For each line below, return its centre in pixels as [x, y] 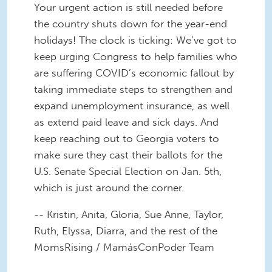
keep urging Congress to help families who [136, 56]
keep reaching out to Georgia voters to [127, 138]
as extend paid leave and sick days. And [126, 122]
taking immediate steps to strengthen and [133, 89]
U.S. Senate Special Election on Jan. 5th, [128, 171]
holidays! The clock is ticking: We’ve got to [135, 40]
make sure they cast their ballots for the [128, 155]
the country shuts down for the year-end [131, 23]
